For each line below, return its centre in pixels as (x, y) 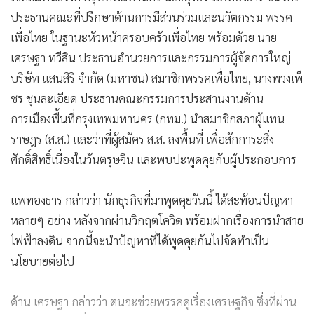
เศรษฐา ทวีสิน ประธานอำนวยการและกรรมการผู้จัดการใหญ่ (151, 57)
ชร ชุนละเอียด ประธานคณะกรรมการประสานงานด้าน (137, 98)
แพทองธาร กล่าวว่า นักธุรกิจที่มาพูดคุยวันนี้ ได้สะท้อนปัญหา (152, 199)
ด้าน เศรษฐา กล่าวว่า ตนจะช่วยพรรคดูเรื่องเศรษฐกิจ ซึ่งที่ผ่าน (153, 301)
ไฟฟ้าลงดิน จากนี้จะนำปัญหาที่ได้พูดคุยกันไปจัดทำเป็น (140, 240)
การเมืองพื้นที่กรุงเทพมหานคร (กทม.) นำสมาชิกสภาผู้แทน (148, 118)
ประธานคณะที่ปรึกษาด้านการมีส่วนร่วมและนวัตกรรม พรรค (151, 16)
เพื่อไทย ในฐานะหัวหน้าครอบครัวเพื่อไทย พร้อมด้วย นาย (144, 37)
